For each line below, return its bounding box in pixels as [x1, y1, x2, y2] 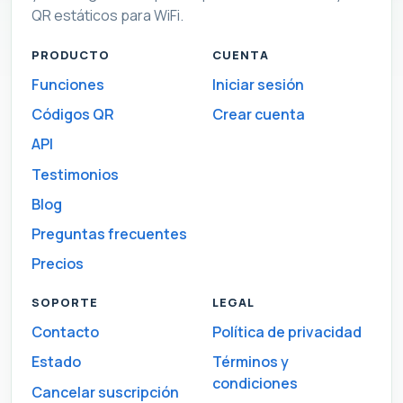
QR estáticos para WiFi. [31, 4, 184, 25]
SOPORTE [31, 294, 98, 311]
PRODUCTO [31, 46, 110, 63]
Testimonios [31, 164, 119, 184]
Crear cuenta [212, 103, 305, 124]
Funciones [31, 74, 104, 94]
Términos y [212, 352, 289, 372]
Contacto [31, 322, 99, 343]
